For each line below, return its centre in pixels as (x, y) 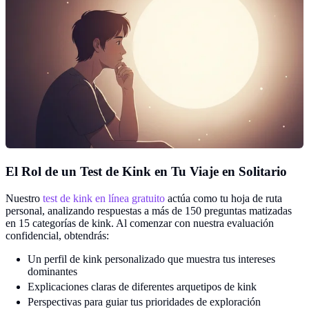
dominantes (52, 271)
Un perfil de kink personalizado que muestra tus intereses (151, 259)
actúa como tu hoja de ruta (223, 198)
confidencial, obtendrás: (57, 235)
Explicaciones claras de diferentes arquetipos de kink (142, 286)
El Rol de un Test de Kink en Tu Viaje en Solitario (146, 171)
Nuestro (24, 198)
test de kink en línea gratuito (104, 198)
